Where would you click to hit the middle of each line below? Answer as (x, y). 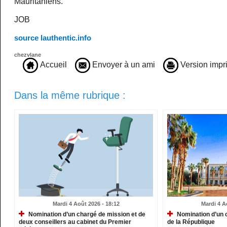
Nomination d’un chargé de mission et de (86, 215)
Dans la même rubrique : (70, 96)
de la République (191, 222)
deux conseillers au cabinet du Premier (75, 222)
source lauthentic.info (53, 38)
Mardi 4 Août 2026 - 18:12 (86, 204)
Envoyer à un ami (123, 65)
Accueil (53, 65)
